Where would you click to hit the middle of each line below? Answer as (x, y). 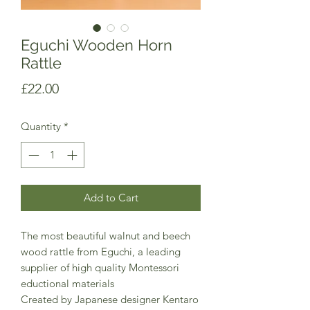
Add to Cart (111, 198)
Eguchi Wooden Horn (97, 45)
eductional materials (67, 284)
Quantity (41, 126)
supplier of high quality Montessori (100, 268)
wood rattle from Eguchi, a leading (101, 252)
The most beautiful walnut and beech (106, 236)
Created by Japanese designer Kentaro (110, 300)
